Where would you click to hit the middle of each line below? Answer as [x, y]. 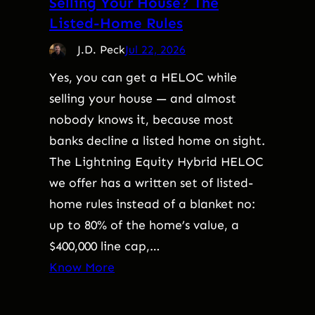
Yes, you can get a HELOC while [143, 78]
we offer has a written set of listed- [151, 183]
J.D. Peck [101, 50]
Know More [82, 268]
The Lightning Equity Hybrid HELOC [156, 162]
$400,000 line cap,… [104, 246]
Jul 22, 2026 [155, 50]
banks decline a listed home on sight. [157, 141]
